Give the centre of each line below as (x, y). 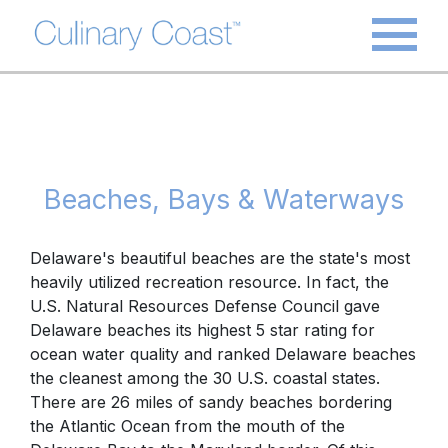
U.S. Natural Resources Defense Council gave (205, 305)
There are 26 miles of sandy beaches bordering (211, 401)
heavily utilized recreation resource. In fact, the (209, 281)
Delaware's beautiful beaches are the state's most (220, 257)
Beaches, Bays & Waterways (224, 199)
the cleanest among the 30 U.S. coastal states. (205, 377)
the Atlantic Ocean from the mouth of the (187, 425)
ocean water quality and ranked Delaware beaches (223, 353)
